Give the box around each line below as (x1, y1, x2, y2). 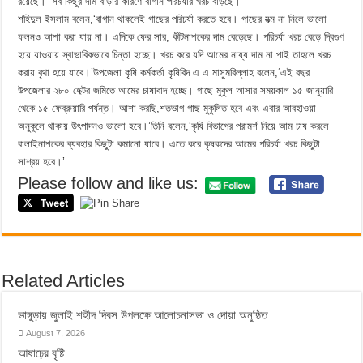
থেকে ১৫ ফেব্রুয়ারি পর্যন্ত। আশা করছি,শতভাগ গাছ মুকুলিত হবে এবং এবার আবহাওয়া (18, 102, 317, 114)
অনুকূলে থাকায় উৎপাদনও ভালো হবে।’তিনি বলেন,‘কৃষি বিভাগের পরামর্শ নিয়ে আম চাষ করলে (18, 120, 330, 132)
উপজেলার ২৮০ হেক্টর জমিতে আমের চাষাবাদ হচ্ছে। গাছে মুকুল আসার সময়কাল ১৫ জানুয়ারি (18, 84, 334, 96)
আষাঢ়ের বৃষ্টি (18, 346, 69, 360)
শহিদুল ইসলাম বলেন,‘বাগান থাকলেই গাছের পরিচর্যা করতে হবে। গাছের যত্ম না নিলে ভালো (18, 13, 327, 25)
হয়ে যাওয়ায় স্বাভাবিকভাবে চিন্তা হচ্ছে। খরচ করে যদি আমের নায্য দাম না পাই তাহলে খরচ (18, 49, 331, 61)
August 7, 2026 (26, 328, 86, 338)
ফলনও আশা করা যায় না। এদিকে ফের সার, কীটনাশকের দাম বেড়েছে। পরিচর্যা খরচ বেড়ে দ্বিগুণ (18, 31, 345, 43)
